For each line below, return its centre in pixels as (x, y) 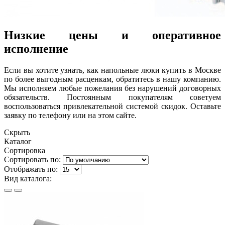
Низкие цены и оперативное (113, 35)
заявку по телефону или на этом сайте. (70, 115)
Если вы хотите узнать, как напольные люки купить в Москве (113, 70)
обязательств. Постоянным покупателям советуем (113, 97)
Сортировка (25, 150)
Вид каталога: (28, 178)
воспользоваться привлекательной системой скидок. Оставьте (113, 106)
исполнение (36, 48)
